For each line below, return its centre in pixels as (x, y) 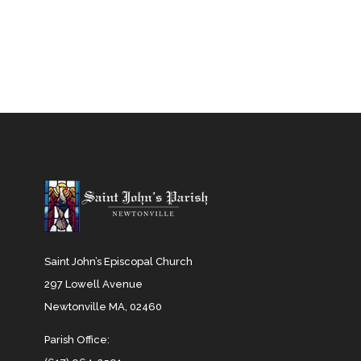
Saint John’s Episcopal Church (118, 262)
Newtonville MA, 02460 (103, 307)
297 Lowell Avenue (93, 284)
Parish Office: (77, 340)
